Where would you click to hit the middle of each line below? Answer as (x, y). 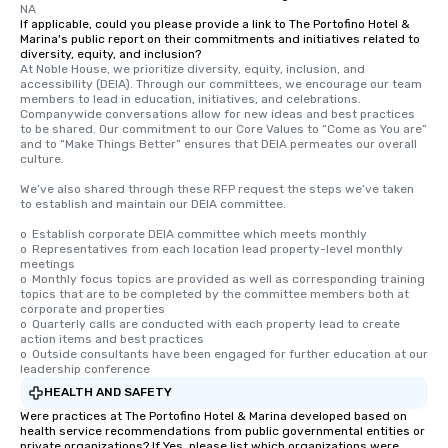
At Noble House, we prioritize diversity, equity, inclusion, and (192, 68)
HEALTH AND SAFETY (108, 392)
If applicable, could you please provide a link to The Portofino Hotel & (215, 23)
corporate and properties (92, 308)
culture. (42, 158)
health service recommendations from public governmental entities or (222, 430)
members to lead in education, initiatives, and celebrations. (190, 98)
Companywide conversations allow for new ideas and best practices (217, 113)
